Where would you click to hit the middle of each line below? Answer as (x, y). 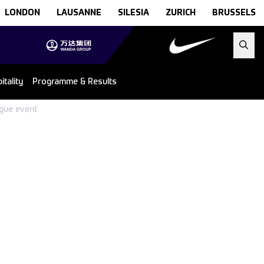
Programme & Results (74, 82)
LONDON (22, 13)
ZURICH (180, 13)
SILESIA (133, 13)
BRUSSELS (234, 13)
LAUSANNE (79, 13)
